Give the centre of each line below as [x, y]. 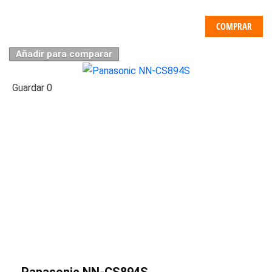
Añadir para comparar [64, 54]
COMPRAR [234, 26]
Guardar [28, 87]
